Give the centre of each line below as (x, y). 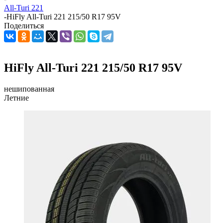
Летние (16, 98)
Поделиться (24, 26)
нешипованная (29, 89)
